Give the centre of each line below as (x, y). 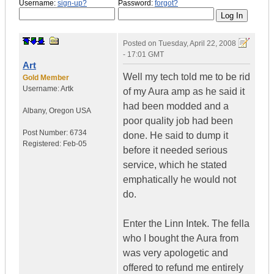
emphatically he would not (180, 180)
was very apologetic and (176, 253)
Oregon (61, 111)
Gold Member (46, 78)
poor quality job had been (178, 121)
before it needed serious (175, 150)
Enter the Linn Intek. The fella (186, 224)
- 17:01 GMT (143, 55)
